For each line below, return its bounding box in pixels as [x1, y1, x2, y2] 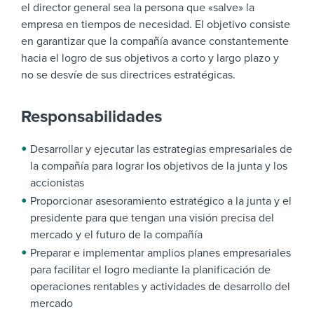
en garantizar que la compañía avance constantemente [21, 34, 289, 49]
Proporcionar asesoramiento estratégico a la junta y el [30, 194, 292, 209]
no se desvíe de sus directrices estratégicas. [21, 68, 235, 83]
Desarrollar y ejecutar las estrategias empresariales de [30, 142, 292, 157]
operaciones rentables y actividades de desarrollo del [30, 280, 290, 294]
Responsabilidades [21, 107, 162, 128]
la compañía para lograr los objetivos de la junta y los [30, 159, 287, 174]
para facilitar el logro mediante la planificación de [30, 263, 271, 278]
